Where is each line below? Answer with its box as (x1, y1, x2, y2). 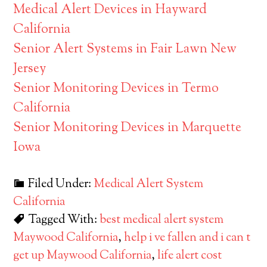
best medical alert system (100, 212, 224, 229)
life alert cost (157, 247, 222, 265)
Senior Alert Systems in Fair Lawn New (13, 40, 237, 59)
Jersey (13, 60, 46, 79)
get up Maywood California (13, 247, 152, 265)
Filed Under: (28, 176, 94, 193)
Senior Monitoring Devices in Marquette (13, 119, 242, 138)
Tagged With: (28, 212, 100, 229)
